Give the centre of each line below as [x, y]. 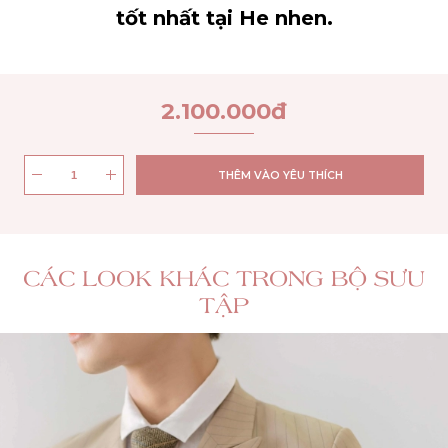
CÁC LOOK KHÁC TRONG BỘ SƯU [224, 278]
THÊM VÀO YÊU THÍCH [280, 175]
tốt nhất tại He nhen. [224, 18]
